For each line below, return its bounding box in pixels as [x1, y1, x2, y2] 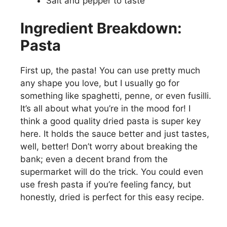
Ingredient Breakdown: [20, 19, 182, 37]
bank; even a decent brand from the [20, 154, 168, 164]
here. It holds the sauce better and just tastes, [20, 129, 209, 139]
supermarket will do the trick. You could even [20, 167, 203, 177]
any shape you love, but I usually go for [20, 78, 179, 88]
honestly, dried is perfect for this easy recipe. [20, 192, 204, 202]
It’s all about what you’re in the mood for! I [20, 103, 191, 113]
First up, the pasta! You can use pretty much [20, 65, 200, 75]
